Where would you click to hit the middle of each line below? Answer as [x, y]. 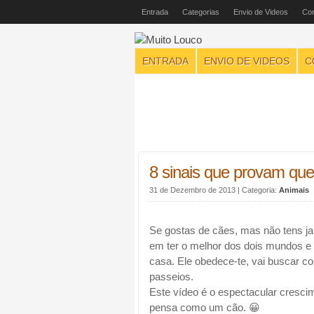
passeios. [171, 277]
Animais [294, 190]
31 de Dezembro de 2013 [193, 190]
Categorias [201, 12]
